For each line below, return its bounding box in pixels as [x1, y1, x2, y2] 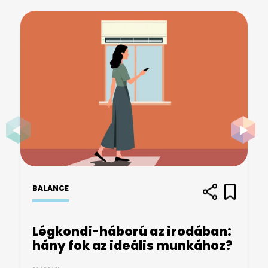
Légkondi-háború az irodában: [32, 222, 232, 240]
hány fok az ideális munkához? [32, 236, 233, 254]
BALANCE [32, 182, 69, 193]
